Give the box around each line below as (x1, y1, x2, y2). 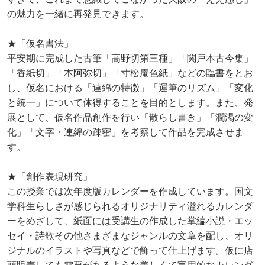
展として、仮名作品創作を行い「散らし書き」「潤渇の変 (7, 112, 253, 122)
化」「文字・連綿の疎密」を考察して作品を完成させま (7, 127, 244, 137)
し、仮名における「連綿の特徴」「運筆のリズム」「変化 (7, 83, 253, 93)
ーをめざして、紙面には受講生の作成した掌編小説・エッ (7, 216, 253, 226)
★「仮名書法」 (7, 38, 73, 49)
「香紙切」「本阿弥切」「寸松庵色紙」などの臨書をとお (7, 68, 253, 78)
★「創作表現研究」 (7, 172, 92, 182)
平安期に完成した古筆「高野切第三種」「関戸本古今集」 (7, 53, 253, 63)
